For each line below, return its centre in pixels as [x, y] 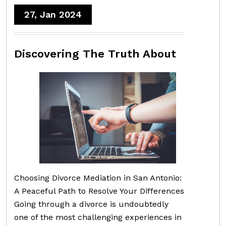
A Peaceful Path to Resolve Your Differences [99, 191]
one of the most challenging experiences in [98, 217]
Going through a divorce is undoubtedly [91, 204]
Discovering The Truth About [95, 54]
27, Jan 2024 [53, 14]
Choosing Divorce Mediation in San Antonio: [98, 178]
